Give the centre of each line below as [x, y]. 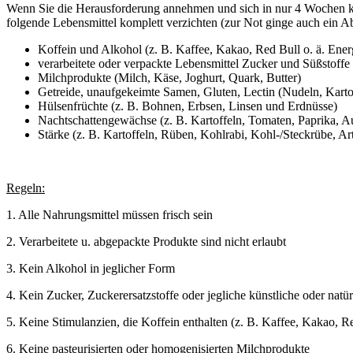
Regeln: [26, 188]
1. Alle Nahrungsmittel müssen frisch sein [110, 214]
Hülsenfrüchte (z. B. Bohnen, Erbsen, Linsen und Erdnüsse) [188, 106]
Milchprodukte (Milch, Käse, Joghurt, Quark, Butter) [169, 77]
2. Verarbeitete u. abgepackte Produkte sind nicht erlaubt [146, 241]
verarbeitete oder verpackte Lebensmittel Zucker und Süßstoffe [194, 63]
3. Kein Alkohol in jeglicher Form [91, 268]
